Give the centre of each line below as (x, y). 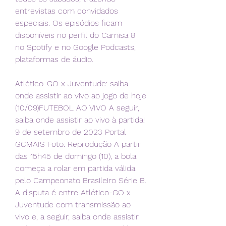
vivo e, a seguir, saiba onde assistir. (77, 217)
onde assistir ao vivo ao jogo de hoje (81, 96)
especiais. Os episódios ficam (69, 23)
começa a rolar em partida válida (75, 168)
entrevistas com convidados (67, 11)
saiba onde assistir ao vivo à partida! (80, 120)
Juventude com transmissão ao (73, 205)
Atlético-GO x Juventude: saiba (72, 84)
